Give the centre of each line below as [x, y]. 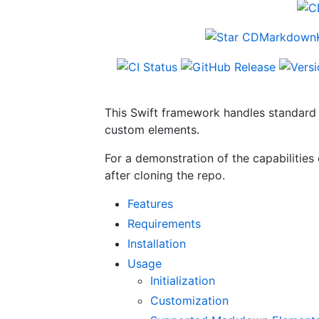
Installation [157, 243]
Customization [189, 300]
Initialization [183, 280]
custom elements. [152, 129]
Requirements [164, 223]
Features [150, 203]
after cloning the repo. [165, 175]
